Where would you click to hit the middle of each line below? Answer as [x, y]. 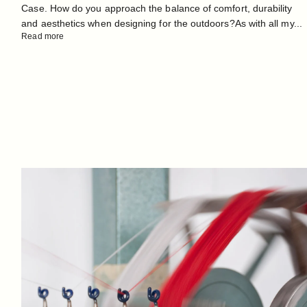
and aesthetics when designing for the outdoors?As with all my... [162, 23]
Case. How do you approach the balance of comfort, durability [157, 8]
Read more [42, 36]
